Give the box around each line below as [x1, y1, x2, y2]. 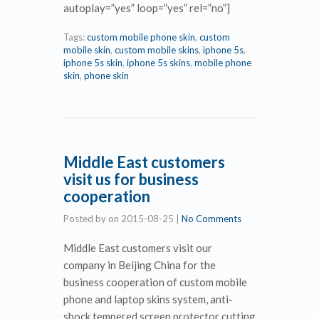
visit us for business [63, 169, 199, 189]
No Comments [182, 212, 241, 224]
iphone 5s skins [127, 56, 190, 68]
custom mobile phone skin [87, 31, 195, 43]
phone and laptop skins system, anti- [63, 292, 233, 305]
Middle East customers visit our [63, 241, 212, 254]
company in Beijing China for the [63, 258, 216, 271]
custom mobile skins [115, 43, 199, 56]
